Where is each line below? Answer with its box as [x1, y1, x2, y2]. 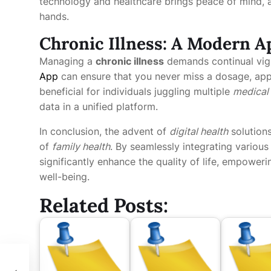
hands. [39, 10, 69, 22]
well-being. [39, 171, 90, 183]
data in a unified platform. [39, 100, 158, 113]
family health [52, 140, 110, 152]
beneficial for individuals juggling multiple [39, 85, 233, 97]
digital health [169, 125, 228, 137]
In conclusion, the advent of [39, 125, 169, 137]
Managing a [39, 55, 96, 67]
